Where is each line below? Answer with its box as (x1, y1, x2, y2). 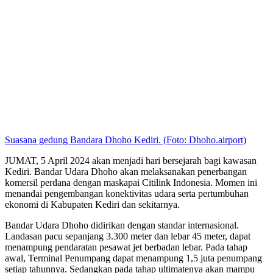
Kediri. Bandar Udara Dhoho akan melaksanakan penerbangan (5, 166, 247, 177)
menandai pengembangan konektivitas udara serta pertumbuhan (5, 188, 249, 199)
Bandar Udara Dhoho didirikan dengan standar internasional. (5, 220, 239, 231)
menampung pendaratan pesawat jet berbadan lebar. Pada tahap (5, 242, 247, 253)
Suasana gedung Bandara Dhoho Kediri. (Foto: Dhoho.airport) (5, 135, 246, 146)
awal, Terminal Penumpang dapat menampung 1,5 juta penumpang (5, 253, 262, 264)
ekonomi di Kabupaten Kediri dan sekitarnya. (5, 199, 180, 210)
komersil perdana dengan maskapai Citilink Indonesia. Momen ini (5, 177, 257, 188)
